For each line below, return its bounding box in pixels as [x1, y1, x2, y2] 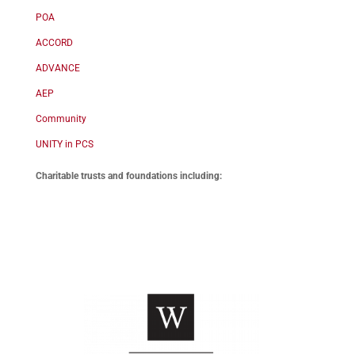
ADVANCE [35, 63, 80, 74]
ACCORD [35, 37, 73, 49]
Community [35, 113, 86, 125]
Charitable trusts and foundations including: [35, 170, 222, 182]
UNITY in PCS [35, 139, 94, 151]
